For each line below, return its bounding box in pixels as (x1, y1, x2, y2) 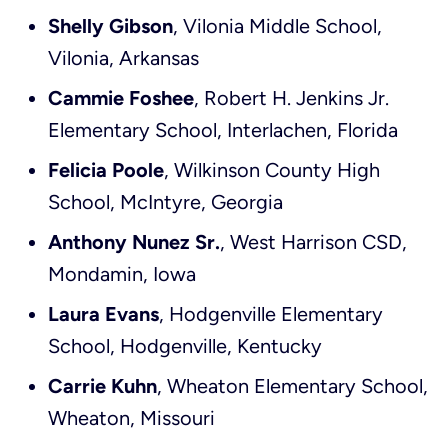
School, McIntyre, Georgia (48, 190, 283, 214)
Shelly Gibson (48, 14, 173, 38)
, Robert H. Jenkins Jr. (194, 86, 389, 110)
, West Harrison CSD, (220, 230, 407, 254)
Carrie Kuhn (48, 374, 157, 398)
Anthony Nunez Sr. (48, 230, 220, 254)
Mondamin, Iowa (48, 262, 196, 286)
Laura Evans (48, 302, 159, 326)
